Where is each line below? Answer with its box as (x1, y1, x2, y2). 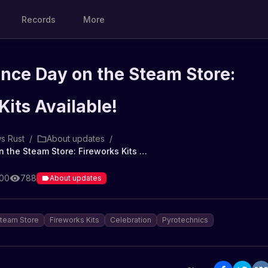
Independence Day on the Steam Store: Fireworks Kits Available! (139, 146, 147, 156)
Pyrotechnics (162, 215, 208, 224)
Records (22, 14, 56, 25)
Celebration (110, 215, 151, 224)
